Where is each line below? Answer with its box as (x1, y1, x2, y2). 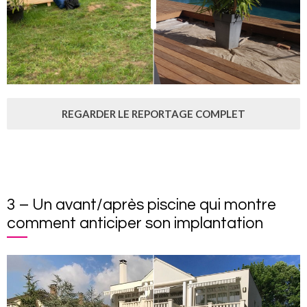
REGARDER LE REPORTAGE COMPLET (62, 108, 245, 121)
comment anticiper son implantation (7, 215, 263, 232)
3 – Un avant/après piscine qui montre (7, 197, 276, 214)
